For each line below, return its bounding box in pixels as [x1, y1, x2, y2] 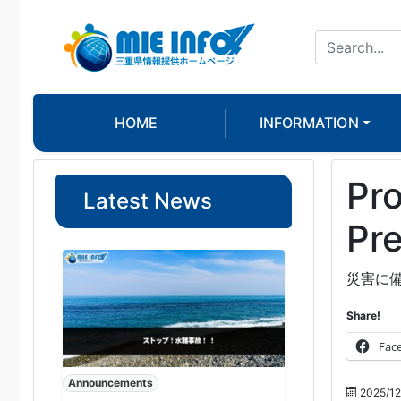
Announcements [67, 375, 153, 389]
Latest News [83, 188, 212, 215]
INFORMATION [259, 114, 359, 132]
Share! [346, 309, 380, 323]
